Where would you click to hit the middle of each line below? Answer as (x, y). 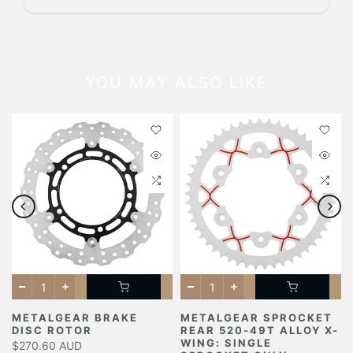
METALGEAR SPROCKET (256, 318)
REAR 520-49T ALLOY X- (260, 331)
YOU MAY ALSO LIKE (176, 83)
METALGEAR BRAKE (75, 318)
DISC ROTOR (52, 331)
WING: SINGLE (226, 343)
